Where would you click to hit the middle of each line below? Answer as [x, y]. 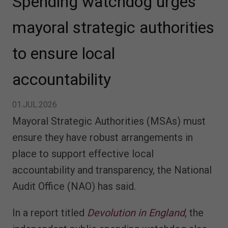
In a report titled [50, 212]
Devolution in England [136, 212]
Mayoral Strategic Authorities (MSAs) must [109, 121]
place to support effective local [83, 153]
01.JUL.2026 [35, 104]
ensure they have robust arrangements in [103, 137]
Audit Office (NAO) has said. [74, 186]
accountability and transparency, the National [112, 170]
